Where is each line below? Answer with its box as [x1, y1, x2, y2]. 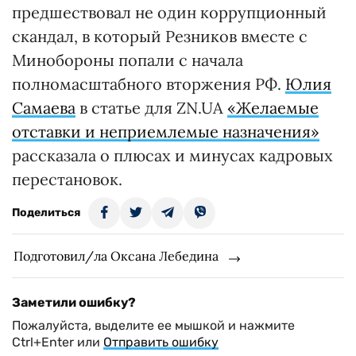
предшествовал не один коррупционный [12, 2, 327, 23]
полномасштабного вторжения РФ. [12, 74, 285, 95]
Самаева [12, 98, 75, 118]
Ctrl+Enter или [12, 335, 103, 350]
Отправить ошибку [103, 335, 219, 350]
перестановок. [12, 169, 122, 190]
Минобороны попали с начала [12, 50, 243, 71]
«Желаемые [227, 98, 319, 118]
